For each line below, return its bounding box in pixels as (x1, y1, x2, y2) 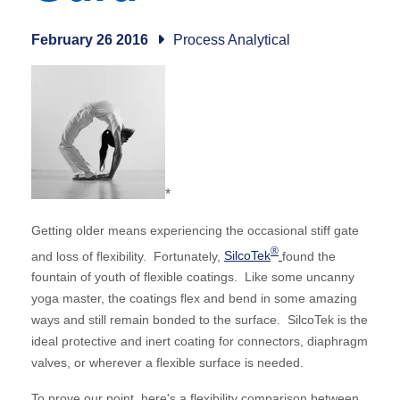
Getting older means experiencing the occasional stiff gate (31, 222, 359, 237)
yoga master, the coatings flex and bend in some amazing (31, 291, 357, 306)
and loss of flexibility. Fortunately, (31, 248, 224, 263)
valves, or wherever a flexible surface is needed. (31, 355, 304, 371)
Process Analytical (173, 31, 290, 47)
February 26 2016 (31, 31, 152, 47)
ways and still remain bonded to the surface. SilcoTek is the (31, 312, 368, 328)
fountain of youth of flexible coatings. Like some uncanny (31, 270, 354, 285)
